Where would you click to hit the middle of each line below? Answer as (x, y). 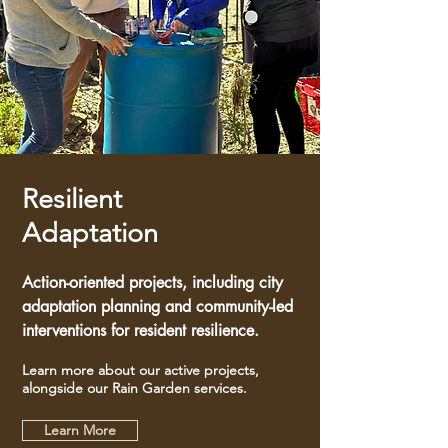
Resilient (72, 199)
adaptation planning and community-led (157, 306)
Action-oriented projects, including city (152, 282)
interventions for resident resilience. (140, 330)
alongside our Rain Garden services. (134, 388)
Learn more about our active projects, (140, 370)
